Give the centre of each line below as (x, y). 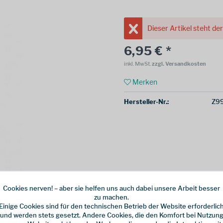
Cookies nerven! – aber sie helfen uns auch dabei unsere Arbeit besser (111, 188)
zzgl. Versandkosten (179, 64)
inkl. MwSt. (138, 64)
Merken (145, 82)
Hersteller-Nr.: (146, 102)
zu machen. (111, 197)
